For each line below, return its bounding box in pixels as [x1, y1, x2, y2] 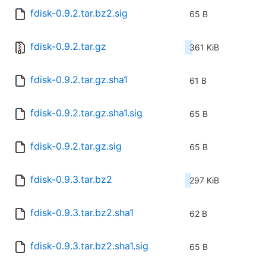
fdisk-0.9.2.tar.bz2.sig [30, 7, 128, 20]
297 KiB [189, 175, 219, 186]
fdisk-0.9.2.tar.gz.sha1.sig [30, 107, 142, 119]
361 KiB [189, 42, 219, 53]
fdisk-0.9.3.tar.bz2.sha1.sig [30, 240, 148, 252]
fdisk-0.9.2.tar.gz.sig [30, 140, 122, 153]
